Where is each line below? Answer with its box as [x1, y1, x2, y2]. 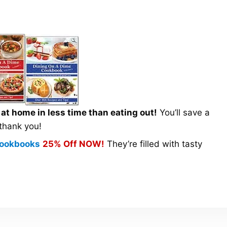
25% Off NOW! [42, 139, 104, 149]
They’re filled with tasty [104, 139, 202, 149]
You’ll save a [157, 107, 210, 118]
